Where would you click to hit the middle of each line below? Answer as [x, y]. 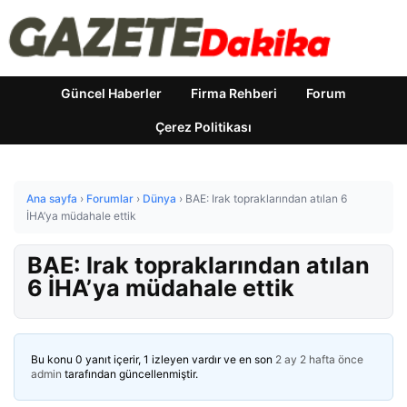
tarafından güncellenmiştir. [130, 374]
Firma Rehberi [234, 93]
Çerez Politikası [203, 127]
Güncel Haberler [111, 93]
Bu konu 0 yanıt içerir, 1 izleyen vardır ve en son [153, 359]
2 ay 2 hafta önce [319, 359]
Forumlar [110, 199]
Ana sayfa [52, 199]
